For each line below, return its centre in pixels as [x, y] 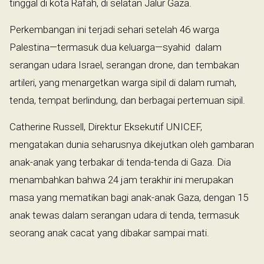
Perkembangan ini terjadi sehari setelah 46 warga [114, 29]
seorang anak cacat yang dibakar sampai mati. [109, 232]
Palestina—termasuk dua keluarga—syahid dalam [115, 47]
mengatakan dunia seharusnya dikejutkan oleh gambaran [132, 144]
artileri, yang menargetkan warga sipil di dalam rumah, [123, 82]
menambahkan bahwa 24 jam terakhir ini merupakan [121, 179]
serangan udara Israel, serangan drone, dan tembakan [124, 65]
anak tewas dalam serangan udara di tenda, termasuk [124, 215]
